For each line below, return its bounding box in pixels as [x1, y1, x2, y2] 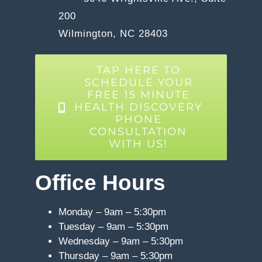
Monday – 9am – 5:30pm [58, 206, 166, 218]
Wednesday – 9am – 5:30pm [58, 235, 183, 247]
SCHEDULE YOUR [84, 76, 193, 89]
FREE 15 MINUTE [87, 88, 190, 102]
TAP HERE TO [96, 64, 181, 77]
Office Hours [35, 170, 166, 195]
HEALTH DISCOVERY [74, 101, 203, 114]
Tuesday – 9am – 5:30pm [58, 220, 168, 232]
